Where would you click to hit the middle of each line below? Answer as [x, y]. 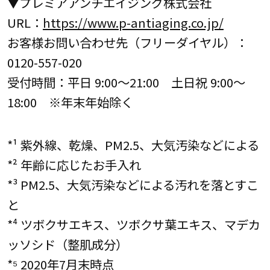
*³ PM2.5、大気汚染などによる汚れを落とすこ [133, 185]
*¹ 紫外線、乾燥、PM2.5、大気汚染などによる [133, 145]
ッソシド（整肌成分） [67, 244]
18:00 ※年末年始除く [70, 102]
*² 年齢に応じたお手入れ [74, 165]
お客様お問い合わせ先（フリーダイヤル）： [127, 42]
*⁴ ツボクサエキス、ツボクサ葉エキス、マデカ [133, 224]
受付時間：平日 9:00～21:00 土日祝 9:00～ [126, 82]
